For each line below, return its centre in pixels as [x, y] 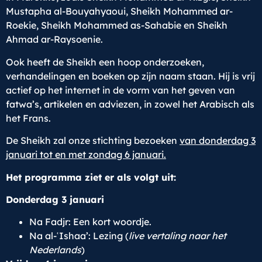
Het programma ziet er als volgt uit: [91, 177]
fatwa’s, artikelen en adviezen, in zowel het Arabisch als [130, 104]
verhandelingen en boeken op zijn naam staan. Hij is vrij [130, 76]
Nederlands [55, 250]
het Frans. [28, 118]
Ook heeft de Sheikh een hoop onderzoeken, [105, 62]
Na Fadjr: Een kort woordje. [90, 222]
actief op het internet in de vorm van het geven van [120, 90]
